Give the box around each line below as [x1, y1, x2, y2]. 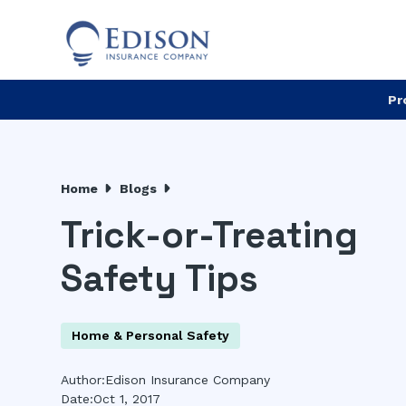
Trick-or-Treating [61, 212, 359, 258]
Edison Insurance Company [105, 372, 271, 387]
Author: [61, 372, 106, 387]
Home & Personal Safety [72, 328, 230, 343]
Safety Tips [61, 256, 259, 302]
